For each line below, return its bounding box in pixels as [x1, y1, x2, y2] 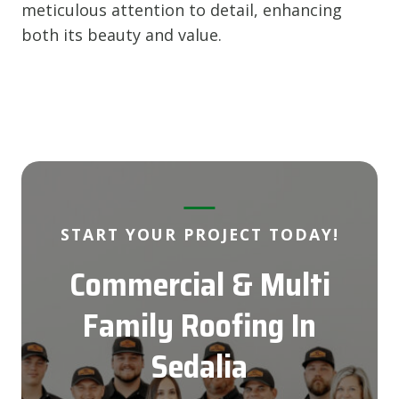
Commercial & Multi [69, 258, 330, 310]
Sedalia [151, 340, 248, 392]
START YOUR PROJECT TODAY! [60, 223, 339, 245]
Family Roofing [83, 299, 284, 351]
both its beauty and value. [21, 23, 222, 45]
